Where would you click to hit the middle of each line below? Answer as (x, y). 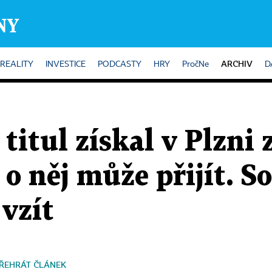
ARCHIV (237, 63)
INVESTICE (66, 64)
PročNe (195, 64)
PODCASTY (120, 64)
